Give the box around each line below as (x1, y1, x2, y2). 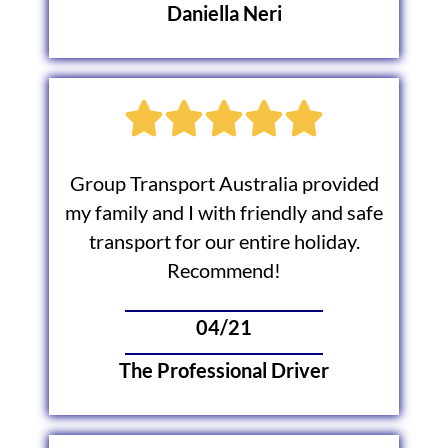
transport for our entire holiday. (88, 229, 360, 253)
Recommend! (167, 258, 281, 282)
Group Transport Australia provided (69, 171, 379, 195)
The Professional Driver (119, 359, 329, 383)
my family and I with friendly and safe (65, 200, 383, 224)
